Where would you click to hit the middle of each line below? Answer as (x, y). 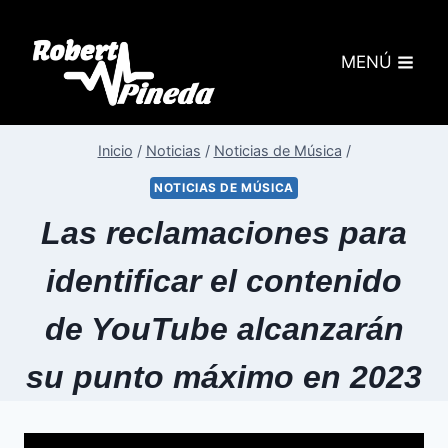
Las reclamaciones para (224, 232)
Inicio (115, 151)
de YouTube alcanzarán (224, 328)
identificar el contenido (224, 280)
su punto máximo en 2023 (224, 376)
